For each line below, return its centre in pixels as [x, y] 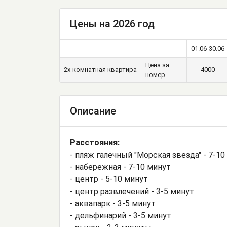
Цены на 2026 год [112, 24]
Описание [93, 111]
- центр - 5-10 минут [109, 179]
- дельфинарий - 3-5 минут [121, 216]
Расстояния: [95, 143]
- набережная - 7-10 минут [120, 167]
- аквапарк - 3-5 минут [113, 204]
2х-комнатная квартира [100, 70]
